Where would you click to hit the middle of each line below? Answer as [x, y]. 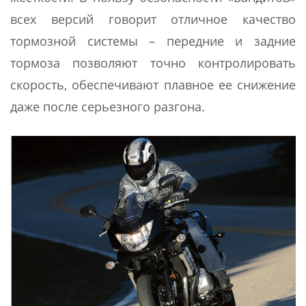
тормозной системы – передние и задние [153, 41]
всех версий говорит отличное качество [153, 19]
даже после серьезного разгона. [108, 106]
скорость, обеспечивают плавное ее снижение [153, 84]
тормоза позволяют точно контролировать [153, 62]
